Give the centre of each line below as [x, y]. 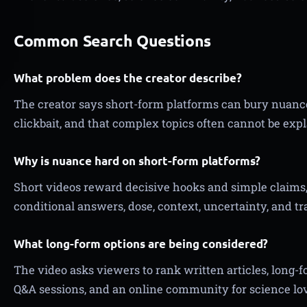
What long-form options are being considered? [141, 244]
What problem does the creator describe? [128, 78]
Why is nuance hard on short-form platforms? [137, 161]
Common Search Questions [113, 41]
